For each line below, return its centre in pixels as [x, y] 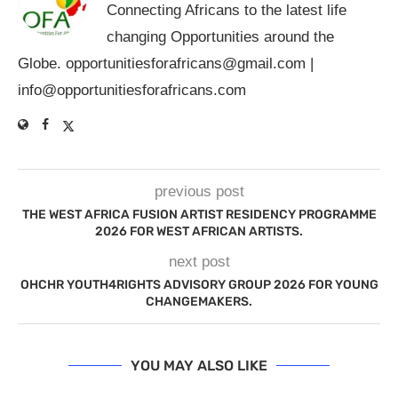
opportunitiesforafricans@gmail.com [186, 64]
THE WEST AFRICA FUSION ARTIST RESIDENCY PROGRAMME [199, 215]
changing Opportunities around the [220, 37]
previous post [199, 192]
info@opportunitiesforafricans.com [132, 91]
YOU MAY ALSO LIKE [199, 366]
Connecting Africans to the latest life [227, 11]
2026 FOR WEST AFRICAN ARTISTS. [199, 232]
